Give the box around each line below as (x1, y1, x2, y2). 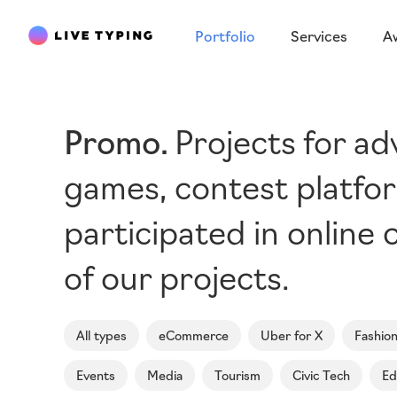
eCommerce (159, 326, 229, 344)
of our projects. (64, 253, 290, 298)
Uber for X (261, 326, 323, 344)
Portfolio (195, 26, 255, 45)
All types (76, 326, 127, 344)
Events (76, 366, 115, 384)
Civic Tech (292, 366, 350, 384)
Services (291, 26, 347, 45)
